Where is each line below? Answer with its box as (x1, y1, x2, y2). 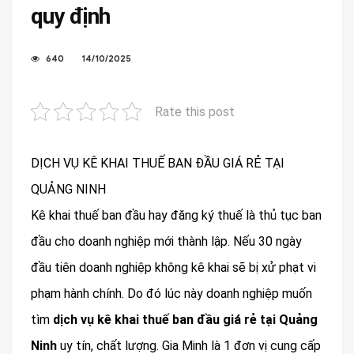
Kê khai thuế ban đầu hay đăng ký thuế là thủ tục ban (31, 208, 322, 223)
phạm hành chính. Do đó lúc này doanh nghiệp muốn (31, 286, 312, 301)
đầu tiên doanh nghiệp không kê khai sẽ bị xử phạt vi (31, 260, 316, 275)
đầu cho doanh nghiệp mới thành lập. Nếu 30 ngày (31, 234, 302, 249)
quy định (31, 3, 111, 29)
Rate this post (155, 104, 235, 119)
